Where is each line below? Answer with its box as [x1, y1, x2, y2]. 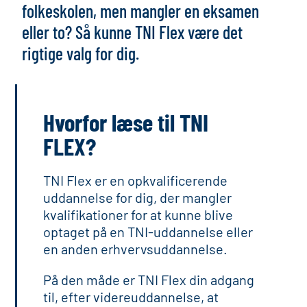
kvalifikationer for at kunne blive [43, 206, 234, 223]
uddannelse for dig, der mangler [43, 189, 232, 206]
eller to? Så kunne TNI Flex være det [22, 21, 243, 42]
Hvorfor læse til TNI [43, 108, 209, 136]
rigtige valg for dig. [22, 42, 140, 64]
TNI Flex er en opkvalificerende [43, 172, 228, 188]
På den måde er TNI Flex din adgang [43, 271, 255, 288]
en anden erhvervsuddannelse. [43, 241, 228, 257]
